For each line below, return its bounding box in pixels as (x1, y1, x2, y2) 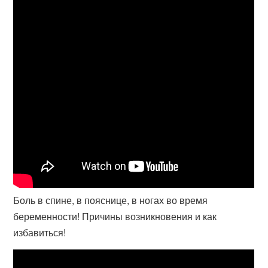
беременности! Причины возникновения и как (13, 209, 217, 223)
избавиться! (13, 226, 66, 239)
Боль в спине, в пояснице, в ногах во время (13, 193, 208, 207)
